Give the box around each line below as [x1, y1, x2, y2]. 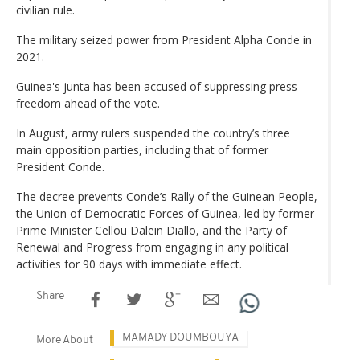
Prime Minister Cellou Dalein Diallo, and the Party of [16, 222, 287, 238]
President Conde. [16, 158, 104, 174]
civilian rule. [16, 2, 75, 18]
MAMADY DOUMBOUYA [122, 331, 239, 344]
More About [36, 333, 93, 346]
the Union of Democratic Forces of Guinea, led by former [16, 205, 314, 221]
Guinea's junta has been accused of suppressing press [16, 78, 297, 94]
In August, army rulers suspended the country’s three [16, 125, 290, 141]
